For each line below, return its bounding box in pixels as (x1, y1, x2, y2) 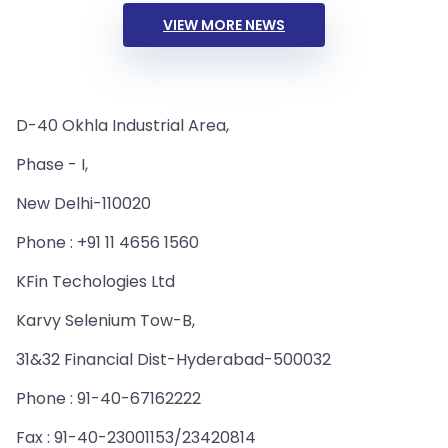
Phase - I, (16, 153, 88, 176)
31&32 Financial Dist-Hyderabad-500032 (16, 348, 331, 371)
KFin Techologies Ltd (16, 270, 175, 293)
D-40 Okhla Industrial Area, (16, 114, 229, 137)
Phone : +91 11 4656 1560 (16, 231, 199, 254)
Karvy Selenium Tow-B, (16, 309, 195, 332)
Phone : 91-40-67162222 (16, 387, 201, 410)
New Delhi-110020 (16, 192, 151, 215)
